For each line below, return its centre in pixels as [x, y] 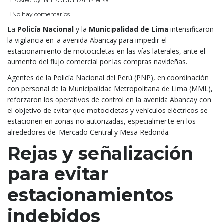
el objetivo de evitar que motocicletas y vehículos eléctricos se [108, 110]
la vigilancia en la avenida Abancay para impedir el [87, 40]
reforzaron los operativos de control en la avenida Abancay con [109, 99]
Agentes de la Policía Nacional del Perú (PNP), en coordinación [108, 77]
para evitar [58, 174]
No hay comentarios [40, 14]
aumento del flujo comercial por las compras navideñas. [97, 61]
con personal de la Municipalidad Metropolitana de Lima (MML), [110, 88]
